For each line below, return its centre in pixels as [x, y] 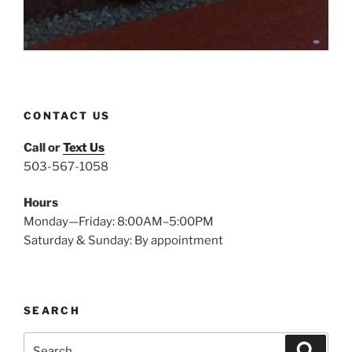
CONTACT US [67, 116]
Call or [43, 147]
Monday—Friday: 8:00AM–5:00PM [119, 222]
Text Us [84, 147]
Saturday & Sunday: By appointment [123, 241]
